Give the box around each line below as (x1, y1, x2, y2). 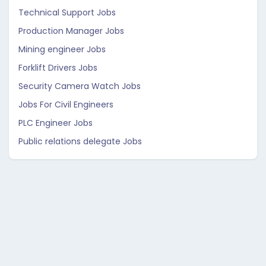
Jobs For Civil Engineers (18, 99, 113, 110)
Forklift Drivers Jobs (18, 62, 97, 74)
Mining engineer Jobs (18, 43, 106, 55)
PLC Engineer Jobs (18, 117, 93, 129)
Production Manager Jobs (18, 25, 124, 37)
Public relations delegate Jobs (18, 135, 142, 147)
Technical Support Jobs (18, 7, 116, 18)
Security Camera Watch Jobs (18, 80, 141, 92)
